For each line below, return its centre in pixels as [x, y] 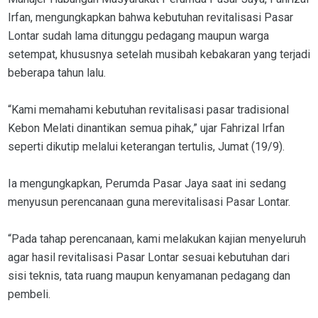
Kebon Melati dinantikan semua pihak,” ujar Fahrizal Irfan [146, 128]
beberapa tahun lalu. [57, 72]
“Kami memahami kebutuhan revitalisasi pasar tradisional [148, 109]
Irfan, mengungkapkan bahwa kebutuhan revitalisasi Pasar [150, 17]
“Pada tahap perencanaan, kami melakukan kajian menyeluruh [157, 238]
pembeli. [29, 294]
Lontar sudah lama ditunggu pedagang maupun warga [138, 35]
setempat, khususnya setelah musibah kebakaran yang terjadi [159, 54]
